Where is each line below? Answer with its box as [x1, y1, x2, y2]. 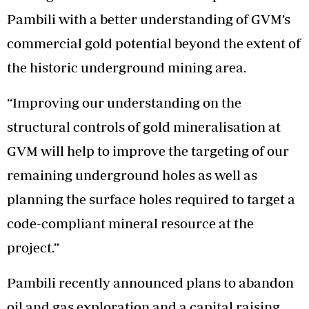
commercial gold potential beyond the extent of [7, 34, 301, 51]
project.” [7, 239, 59, 255]
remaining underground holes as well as [7, 166, 257, 183]
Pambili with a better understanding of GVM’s [7, 10, 290, 27]
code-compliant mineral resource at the [7, 215, 254, 231]
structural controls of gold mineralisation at [7, 118, 281, 134]
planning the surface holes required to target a [7, 190, 295, 207]
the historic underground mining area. [7, 59, 246, 75]
